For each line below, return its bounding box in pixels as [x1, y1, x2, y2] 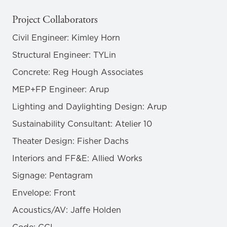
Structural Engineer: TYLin [12, 49, 116, 60]
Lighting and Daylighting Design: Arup [12, 101, 167, 112]
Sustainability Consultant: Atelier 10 [12, 118, 152, 129]
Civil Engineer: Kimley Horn [12, 32, 120, 43]
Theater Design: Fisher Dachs [12, 135, 129, 146]
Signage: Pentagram [12, 170, 93, 181]
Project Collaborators [12, 13, 98, 26]
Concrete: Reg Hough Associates [12, 66, 143, 78]
